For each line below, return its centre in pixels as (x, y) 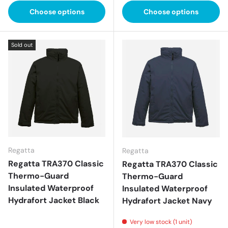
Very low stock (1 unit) (161, 222)
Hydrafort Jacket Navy (167, 201)
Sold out (22, 45)
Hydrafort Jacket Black (54, 201)
